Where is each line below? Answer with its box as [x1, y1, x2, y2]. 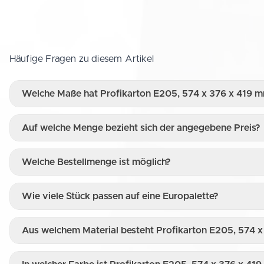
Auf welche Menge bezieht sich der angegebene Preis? [22, 123, 260, 133]
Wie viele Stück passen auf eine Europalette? [22, 191, 219, 201]
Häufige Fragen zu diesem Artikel [9, 54, 154, 64]
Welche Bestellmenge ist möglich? [22, 157, 171, 167]
